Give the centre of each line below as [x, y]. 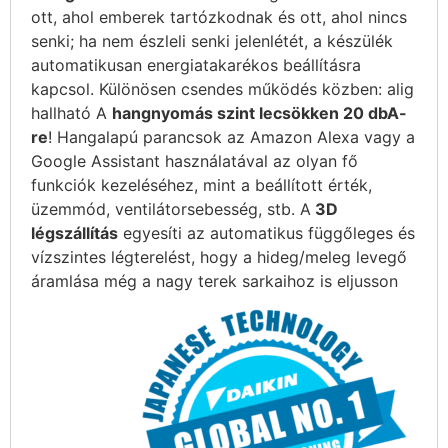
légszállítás [74, 232]
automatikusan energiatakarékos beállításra [196, 64]
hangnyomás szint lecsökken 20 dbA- [259, 112]
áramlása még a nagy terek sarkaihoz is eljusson [214, 280]
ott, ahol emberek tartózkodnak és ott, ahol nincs [219, 16]
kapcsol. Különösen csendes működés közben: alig [222, 88]
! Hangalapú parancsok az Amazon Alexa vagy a [231, 136]
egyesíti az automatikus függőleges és [266, 232]
